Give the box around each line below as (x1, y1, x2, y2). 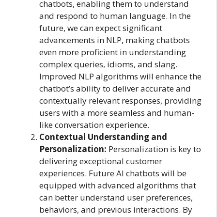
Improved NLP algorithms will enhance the (39, 70, 201, 82)
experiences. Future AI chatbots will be (39, 167, 186, 179)
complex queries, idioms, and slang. (39, 58, 177, 70)
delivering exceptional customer (39, 155, 162, 167)
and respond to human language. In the (39, 10, 191, 21)
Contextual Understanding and (39, 131, 167, 142)
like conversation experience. (39, 119, 149, 130)
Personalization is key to (108, 143, 201, 155)
